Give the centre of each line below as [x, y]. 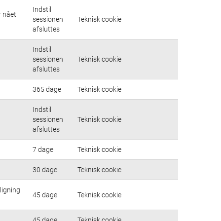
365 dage [47, 89]
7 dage [43, 149]
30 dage [45, 169]
